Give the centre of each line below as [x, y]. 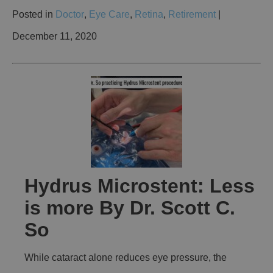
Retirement [192, 15]
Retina [149, 15]
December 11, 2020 [55, 37]
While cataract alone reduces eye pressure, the [126, 258]
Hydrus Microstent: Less [140, 186]
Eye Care [109, 15]
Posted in [34, 15]
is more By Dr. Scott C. [130, 208]
